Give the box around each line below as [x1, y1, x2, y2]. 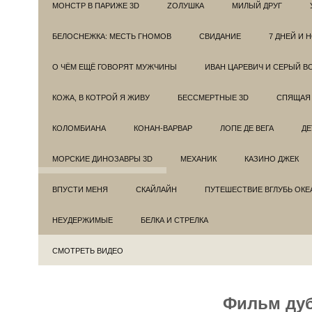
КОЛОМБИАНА [52, 124, 106, 132]
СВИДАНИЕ [199, 32, 241, 40]
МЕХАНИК [180, 155, 217, 163]
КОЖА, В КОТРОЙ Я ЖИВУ [52, 93, 150, 102]
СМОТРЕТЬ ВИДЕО [52, 247, 123, 255]
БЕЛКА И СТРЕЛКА [141, 216, 208, 224]
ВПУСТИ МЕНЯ [52, 185, 108, 194]
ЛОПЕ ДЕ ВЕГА [220, 124, 274, 132]
